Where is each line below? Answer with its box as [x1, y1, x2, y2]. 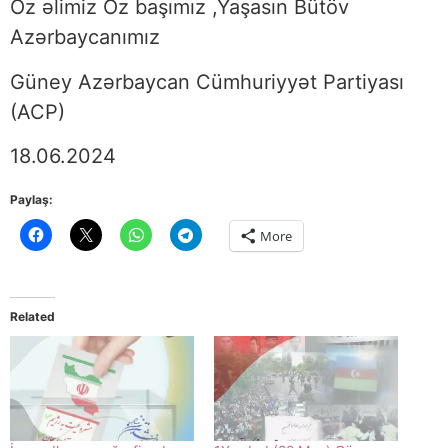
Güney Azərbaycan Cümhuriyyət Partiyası [10, 69, 404, 94]
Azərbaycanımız [10, 25, 166, 50]
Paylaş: [10, 191, 53, 207]
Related [10, 308, 55, 324]
